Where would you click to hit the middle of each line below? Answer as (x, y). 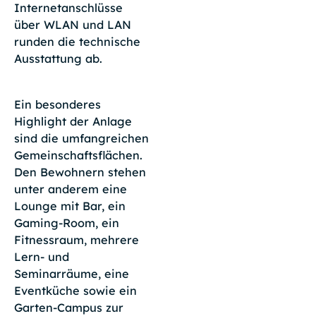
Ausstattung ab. (58, 58)
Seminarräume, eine (71, 273)
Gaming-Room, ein (66, 223)
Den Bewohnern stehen (80, 172)
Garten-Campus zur (68, 307)
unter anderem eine (70, 189)
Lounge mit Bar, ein (69, 206)
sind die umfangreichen (81, 138)
